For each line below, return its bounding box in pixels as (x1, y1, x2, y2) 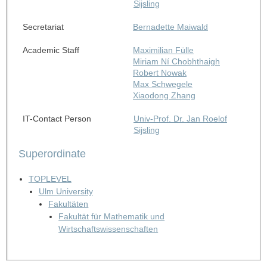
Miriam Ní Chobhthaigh (132, 56, 220, 66)
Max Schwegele (132, 79, 193, 89)
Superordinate (18, 147, 86, 160)
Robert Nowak (132, 67, 187, 77)
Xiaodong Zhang (132, 90, 195, 100)
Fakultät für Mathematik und (58, 211, 165, 221)
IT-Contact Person (22, 113, 91, 123)
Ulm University (38, 186, 93, 196)
